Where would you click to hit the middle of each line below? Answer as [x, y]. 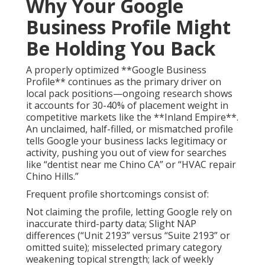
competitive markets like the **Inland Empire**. [132, 117]
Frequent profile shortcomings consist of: [117, 194]
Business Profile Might [128, 27]
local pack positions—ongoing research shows [129, 94]
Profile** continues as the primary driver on [124, 82]
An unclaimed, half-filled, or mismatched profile [130, 129]
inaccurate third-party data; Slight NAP [111, 224]
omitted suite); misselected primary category [124, 248]
